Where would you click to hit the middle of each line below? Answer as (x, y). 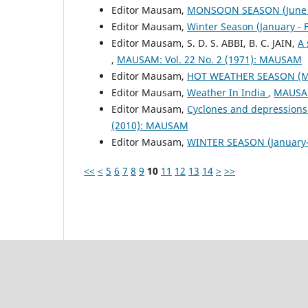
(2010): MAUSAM (150, 126)
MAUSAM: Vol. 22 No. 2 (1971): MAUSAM (209, 60)
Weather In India (228, 93)
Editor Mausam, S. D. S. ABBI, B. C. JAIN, (205, 43)
